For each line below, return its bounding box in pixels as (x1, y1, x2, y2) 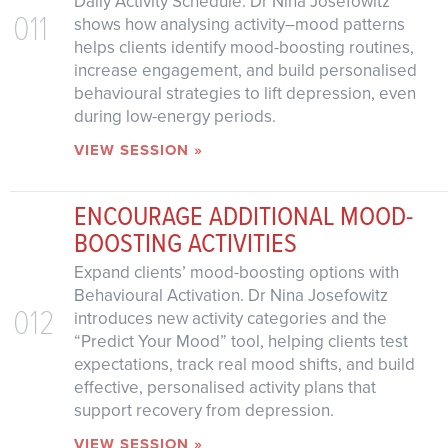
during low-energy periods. (73, 104, 276, 130)
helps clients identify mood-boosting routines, (73, 35, 414, 61)
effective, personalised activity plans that (73, 374, 376, 400)
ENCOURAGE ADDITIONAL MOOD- (73, 195, 413, 234)
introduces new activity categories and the (73, 305, 387, 331)
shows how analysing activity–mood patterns (73, 12, 405, 38)
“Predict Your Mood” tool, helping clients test (73, 328, 408, 354)
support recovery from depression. (73, 397, 334, 423)
